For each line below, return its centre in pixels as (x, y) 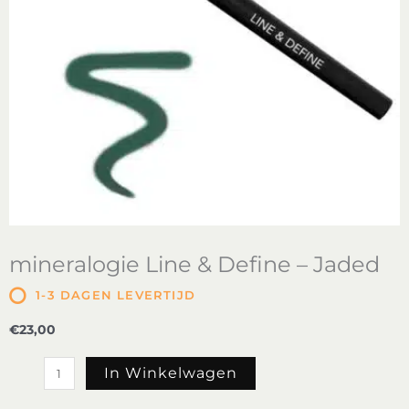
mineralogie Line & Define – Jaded (194, 264)
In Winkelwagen (171, 373)
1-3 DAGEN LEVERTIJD (116, 295)
